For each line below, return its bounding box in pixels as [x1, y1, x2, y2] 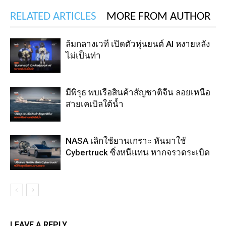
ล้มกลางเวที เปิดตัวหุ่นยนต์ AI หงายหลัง [66, 39, 210, 49]
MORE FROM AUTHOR [106, 11, 210, 23]
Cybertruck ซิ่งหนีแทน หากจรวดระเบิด [66, 147, 210, 157]
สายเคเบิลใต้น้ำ [66, 99, 124, 109]
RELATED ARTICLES [10, 11, 96, 23]
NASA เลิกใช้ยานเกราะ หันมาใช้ [66, 136, 186, 146]
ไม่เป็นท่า [66, 50, 101, 61]
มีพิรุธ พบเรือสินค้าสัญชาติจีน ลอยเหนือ [66, 87, 210, 97]
